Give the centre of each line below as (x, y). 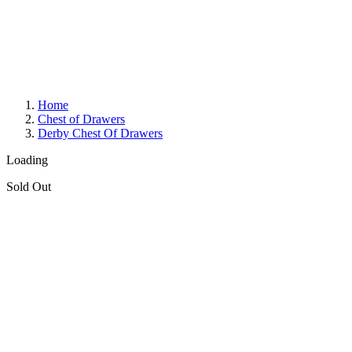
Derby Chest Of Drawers (100, 133)
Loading (27, 160)
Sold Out (29, 187)
